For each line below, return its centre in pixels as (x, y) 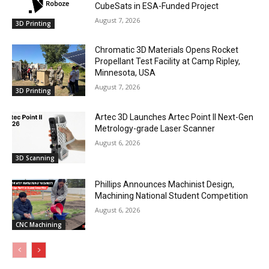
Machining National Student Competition (172, 195)
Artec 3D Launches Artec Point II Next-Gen (174, 117)
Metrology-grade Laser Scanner (155, 128)
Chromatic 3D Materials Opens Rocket (167, 50)
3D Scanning (35, 158)
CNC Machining (39, 225)
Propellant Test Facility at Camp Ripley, (168, 62)
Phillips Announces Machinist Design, (165, 184)
